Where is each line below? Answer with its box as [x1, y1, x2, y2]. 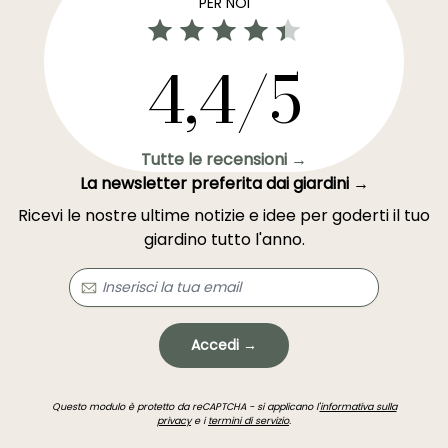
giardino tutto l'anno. [143, 228, 305, 251]
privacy [157, 414, 191, 427]
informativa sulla [319, 400, 397, 413]
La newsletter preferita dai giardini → [79, 172, 369, 195]
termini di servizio [208, 414, 289, 427]
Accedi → [191, 335, 257, 355]
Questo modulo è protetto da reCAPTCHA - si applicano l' [51, 400, 320, 413]
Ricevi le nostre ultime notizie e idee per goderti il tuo [18, 204, 430, 227]
